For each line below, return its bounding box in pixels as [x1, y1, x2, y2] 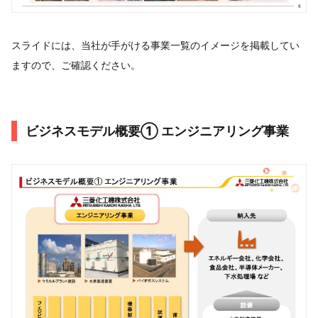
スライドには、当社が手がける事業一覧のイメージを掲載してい [11, 38, 300, 51]
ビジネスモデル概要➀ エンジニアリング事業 [26, 123, 289, 138]
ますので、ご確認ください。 [11, 58, 141, 71]
